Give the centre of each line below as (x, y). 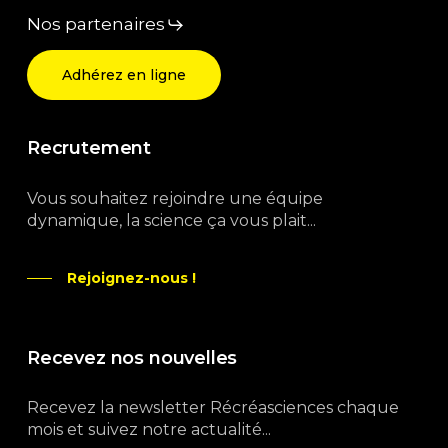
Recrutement (89, 148)
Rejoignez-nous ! (132, 277)
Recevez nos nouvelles (132, 357)
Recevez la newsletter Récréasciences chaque (213, 408)
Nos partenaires (96, 24)
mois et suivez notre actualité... (149, 430)
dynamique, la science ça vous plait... (172, 220)
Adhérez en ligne (124, 75)
